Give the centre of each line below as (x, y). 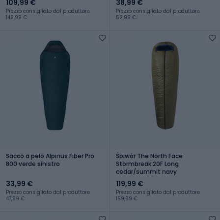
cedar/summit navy (146, 171)
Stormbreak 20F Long (147, 164)
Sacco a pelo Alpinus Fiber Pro (50, 156)
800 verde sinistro (33, 164)
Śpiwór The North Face (149, 156)
